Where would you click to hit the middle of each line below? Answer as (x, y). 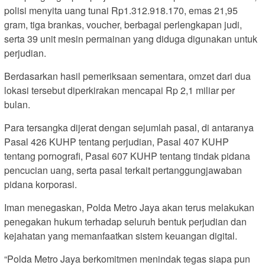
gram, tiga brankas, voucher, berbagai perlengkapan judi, (123, 25)
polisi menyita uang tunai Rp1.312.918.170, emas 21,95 (121, 11)
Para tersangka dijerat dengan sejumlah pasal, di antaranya (129, 128)
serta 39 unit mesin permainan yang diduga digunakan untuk (131, 39)
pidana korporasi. (41, 185)
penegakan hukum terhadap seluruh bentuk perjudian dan (125, 222)
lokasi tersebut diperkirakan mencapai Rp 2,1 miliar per (119, 91)
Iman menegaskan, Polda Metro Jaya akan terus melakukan (129, 208)
